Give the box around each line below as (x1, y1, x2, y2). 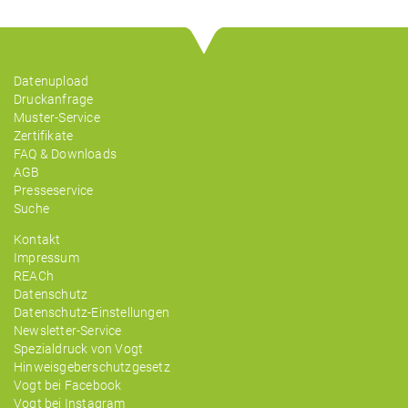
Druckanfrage (14, 92, 94, 107)
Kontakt (14, 232, 61, 248)
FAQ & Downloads (14, 147, 117, 162)
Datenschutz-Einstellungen (14, 305, 169, 321)
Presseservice (14, 183, 94, 199)
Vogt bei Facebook (14, 378, 122, 393)
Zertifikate (14, 128, 74, 144)
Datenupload (14, 74, 89, 89)
